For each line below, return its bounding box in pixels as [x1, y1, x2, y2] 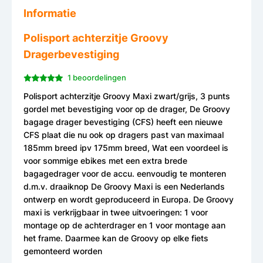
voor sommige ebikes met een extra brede [23, 156, 187, 166]
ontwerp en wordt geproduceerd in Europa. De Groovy [23, 194, 234, 205]
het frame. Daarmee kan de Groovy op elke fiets [23, 233, 208, 244]
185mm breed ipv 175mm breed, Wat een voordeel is [23, 143, 228, 153]
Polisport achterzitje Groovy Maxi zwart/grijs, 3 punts [23, 91, 230, 102]
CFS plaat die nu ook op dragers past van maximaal [23, 130, 224, 140]
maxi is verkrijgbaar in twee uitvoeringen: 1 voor [23, 207, 208, 218]
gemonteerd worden [23, 246, 102, 257]
